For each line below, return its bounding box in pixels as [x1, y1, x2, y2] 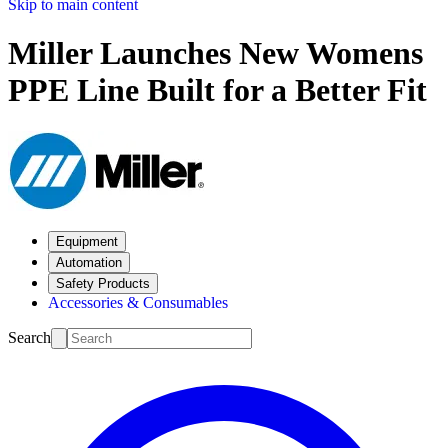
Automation [56, 254, 122, 270]
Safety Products [56, 275, 150, 291]
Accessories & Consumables [48, 293, 228, 311]
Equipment [56, 233, 118, 249]
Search [8, 328, 51, 346]
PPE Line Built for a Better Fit [8, 72, 427, 109]
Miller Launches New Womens [8, 35, 423, 72]
